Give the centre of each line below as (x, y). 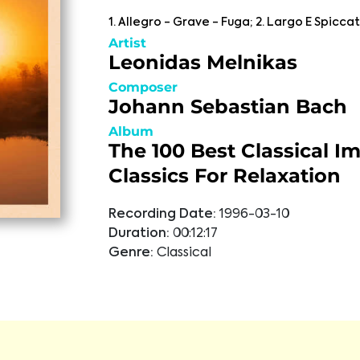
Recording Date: (162, 215)
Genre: (131, 253)
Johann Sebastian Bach (227, 106)
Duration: (139, 234)
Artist (127, 43)
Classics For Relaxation (224, 176)
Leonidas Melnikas (202, 62)
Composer (143, 87)
